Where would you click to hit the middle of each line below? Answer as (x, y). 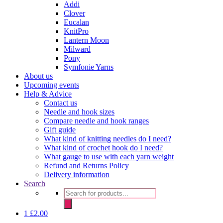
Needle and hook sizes (79, 111)
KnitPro (76, 31)
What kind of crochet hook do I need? (103, 147)
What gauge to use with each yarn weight (109, 156)
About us (38, 76)
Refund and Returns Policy (86, 165)
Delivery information (77, 174)
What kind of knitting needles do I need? (108, 138)
